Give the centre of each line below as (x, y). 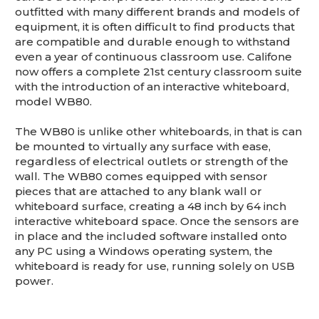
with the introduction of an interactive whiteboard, (152, 86)
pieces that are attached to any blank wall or (138, 191)
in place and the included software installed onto (151, 236)
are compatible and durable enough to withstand (153, 41)
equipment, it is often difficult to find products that (155, 26)
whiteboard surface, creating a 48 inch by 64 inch (151, 206)
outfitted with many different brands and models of (157, 11)
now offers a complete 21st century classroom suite (158, 71)
